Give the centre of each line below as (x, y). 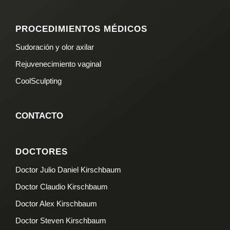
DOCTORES (42, 151)
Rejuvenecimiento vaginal (59, 64)
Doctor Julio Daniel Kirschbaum (69, 169)
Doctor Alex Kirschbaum (56, 203)
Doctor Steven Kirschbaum (61, 220)
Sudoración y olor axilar (55, 47)
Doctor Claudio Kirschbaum (62, 186)
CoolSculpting (39, 81)
